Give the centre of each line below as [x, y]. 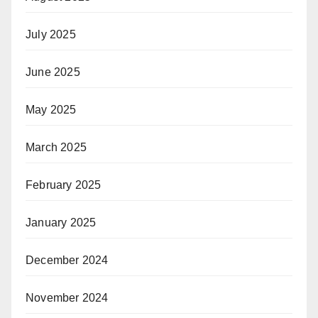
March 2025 [56, 147]
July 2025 [51, 34]
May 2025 [51, 109]
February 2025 [64, 185]
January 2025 [61, 222]
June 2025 [53, 72]
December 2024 [67, 260]
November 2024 [67, 297]
